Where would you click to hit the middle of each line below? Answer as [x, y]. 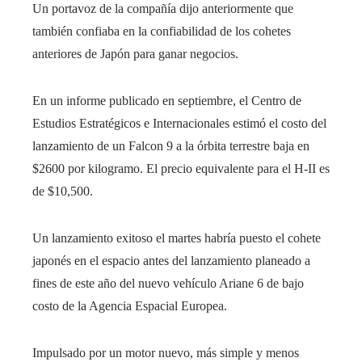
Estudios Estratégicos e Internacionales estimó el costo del [179, 123]
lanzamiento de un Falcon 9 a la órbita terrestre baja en [171, 145]
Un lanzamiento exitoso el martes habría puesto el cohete [177, 238]
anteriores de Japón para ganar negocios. [135, 53]
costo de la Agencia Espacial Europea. [130, 305]
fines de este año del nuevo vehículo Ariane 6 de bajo [168, 283]
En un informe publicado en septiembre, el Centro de [167, 100]
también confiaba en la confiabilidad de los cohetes [162, 31]
